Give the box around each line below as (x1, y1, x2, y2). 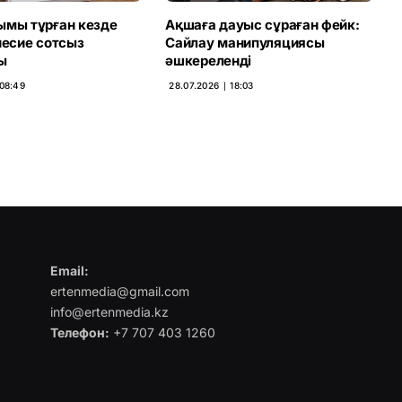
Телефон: (49, 324, 109, 340)
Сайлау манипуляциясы (165, 33, 325, 51)
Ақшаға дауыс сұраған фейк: (165, 15, 360, 33)
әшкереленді (165, 51, 252, 69)
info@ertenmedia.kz (49, 303, 169, 319)
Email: (49, 262, 89, 278)
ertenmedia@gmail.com (49, 283, 189, 299)
